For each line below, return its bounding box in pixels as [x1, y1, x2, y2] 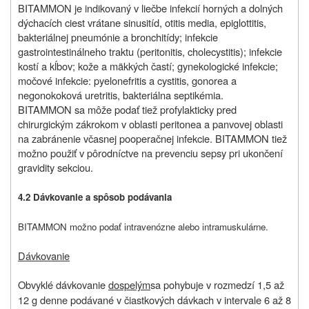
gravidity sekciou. [18, 160, 93, 175]
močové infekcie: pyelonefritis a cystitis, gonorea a [18, 73, 237, 88]
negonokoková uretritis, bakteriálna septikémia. [18, 88, 223, 103]
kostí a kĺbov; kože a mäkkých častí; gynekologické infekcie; [18, 59, 278, 74]
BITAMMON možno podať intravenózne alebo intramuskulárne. [18, 220, 268, 234]
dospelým [108, 277, 150, 292]
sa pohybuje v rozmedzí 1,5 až [150, 277, 284, 292]
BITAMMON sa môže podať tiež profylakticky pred [18, 102, 237, 117]
